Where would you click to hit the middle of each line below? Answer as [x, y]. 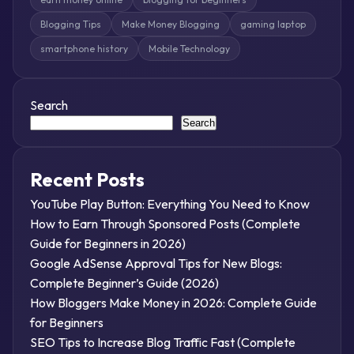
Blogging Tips [70, 24]
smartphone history [84, 49]
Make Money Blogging [170, 24]
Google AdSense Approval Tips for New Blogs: [156, 264]
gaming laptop [273, 24]
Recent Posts [87, 180]
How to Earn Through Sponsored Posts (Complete [165, 224]
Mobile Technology [189, 49]
